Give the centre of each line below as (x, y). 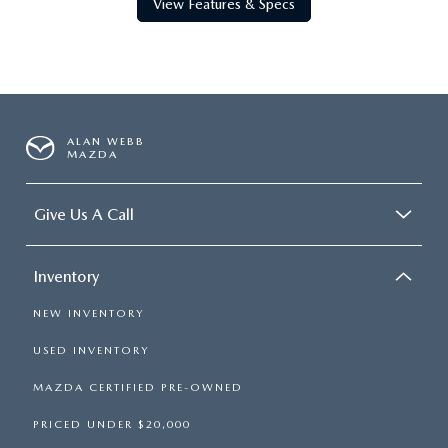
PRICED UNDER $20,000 (112, 424)
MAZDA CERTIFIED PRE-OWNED (138, 387)
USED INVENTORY (91, 350)
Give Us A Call (84, 214)
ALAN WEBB (106, 141)
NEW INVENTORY (88, 313)
